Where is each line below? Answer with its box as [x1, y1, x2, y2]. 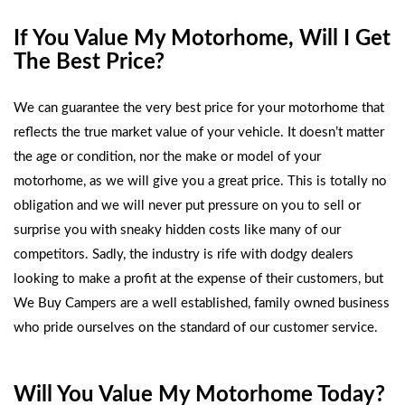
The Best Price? [14, 52, 165, 73]
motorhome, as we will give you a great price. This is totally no [14, 174, 387, 188]
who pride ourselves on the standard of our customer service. [14, 321, 378, 334]
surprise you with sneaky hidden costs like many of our [14, 223, 341, 237]
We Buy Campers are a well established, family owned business [14, 297, 390, 310]
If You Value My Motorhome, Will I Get [14, 28, 391, 50]
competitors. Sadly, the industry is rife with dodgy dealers [14, 248, 353, 261]
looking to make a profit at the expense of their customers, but [14, 272, 383, 286]
